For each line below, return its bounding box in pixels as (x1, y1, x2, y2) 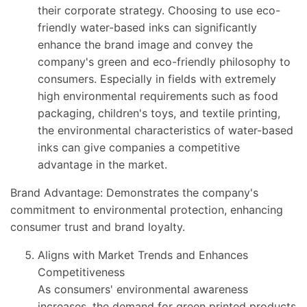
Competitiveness (38, 265, 125, 280)
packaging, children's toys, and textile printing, (38, 106, 280, 121)
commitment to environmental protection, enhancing (10, 203, 283, 217)
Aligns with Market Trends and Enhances (38, 248, 248, 262)
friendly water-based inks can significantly (38, 21, 257, 35)
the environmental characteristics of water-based (38, 123, 293, 138)
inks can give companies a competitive (38, 140, 240, 155)
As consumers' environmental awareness (38, 282, 248, 297)
